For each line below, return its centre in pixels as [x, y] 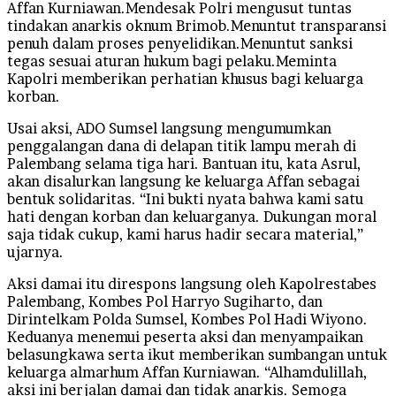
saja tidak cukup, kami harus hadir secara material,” [185, 234]
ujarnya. [35, 251]
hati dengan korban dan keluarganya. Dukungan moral [192, 216]
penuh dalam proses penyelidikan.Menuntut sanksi [180, 43]
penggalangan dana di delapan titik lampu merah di [182, 145]
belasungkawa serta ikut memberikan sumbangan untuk [197, 354]
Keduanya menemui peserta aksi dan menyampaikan [185, 336]
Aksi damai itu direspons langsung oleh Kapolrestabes [192, 283]
